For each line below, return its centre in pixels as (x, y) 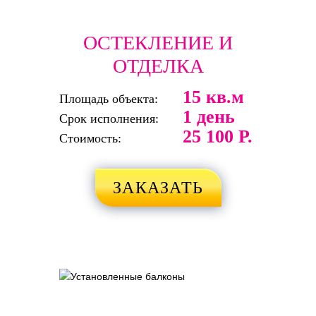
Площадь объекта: (109, 98)
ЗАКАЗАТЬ (158, 187)
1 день (209, 116)
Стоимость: (90, 138)
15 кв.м (213, 97)
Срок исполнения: (109, 118)
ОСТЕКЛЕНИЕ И (158, 42)
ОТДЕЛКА (158, 66)
